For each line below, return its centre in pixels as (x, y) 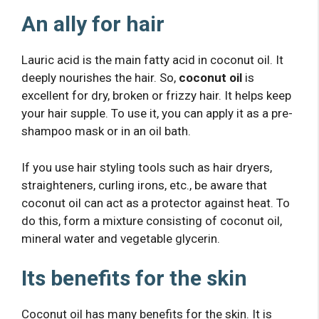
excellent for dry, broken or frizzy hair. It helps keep (156, 96)
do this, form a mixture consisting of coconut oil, (152, 220)
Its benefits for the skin (134, 278)
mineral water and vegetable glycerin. (121, 238)
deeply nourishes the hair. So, (100, 78)
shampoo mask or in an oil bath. (106, 131)
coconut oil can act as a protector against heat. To (156, 203)
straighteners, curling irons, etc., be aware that (144, 185)
